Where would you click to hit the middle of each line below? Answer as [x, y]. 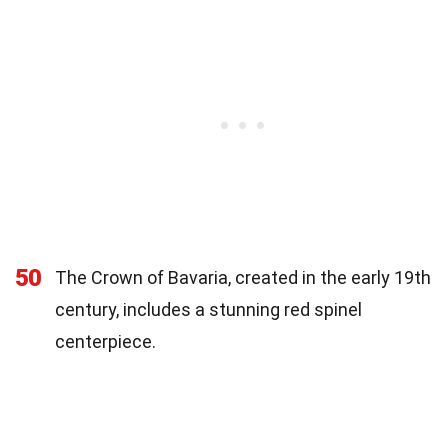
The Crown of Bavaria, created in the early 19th [243, 277]
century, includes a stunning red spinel [208, 309]
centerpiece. [105, 341]
